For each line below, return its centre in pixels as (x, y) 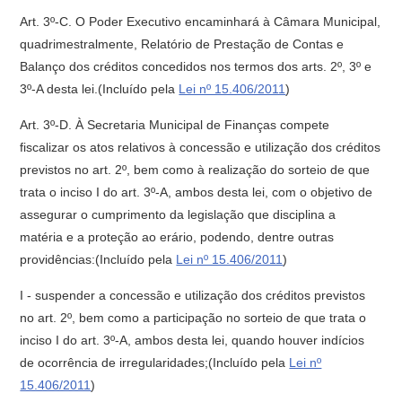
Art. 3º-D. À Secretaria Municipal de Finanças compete (175, 125)
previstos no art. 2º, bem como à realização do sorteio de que (195, 170)
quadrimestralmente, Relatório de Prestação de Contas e (182, 44)
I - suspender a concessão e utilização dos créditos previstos (193, 295)
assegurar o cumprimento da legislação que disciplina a (178, 214)
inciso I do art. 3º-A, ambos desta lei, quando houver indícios (192, 340)
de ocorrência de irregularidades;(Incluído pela (155, 363)
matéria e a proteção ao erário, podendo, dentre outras (177, 237)
